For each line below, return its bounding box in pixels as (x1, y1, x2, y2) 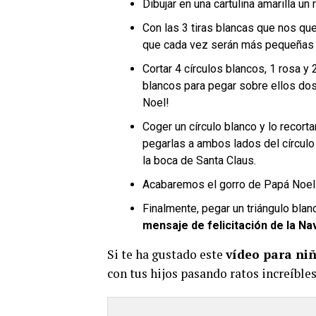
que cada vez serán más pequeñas (142, 38, 314, 51)
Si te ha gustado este (107, 246, 226, 262)
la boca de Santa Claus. (142, 154, 256, 167)
